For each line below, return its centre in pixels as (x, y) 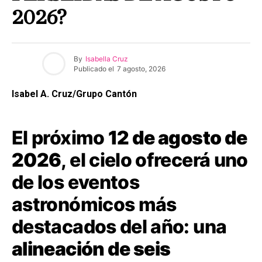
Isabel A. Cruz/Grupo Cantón (74, 94)
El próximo (60, 138)
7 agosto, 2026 (141, 68)
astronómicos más (94, 205)
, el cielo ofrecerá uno (154, 160)
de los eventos (76, 182)
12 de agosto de (177, 138)
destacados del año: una (119, 227)
